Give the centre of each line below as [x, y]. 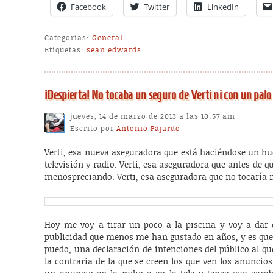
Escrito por [94, 129]
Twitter [157, 7]
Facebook [89, 7]
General [108, 38]
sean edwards [114, 50]
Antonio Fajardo [149, 129]
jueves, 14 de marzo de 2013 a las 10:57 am [153, 117]
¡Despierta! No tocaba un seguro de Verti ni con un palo [158, 95]
